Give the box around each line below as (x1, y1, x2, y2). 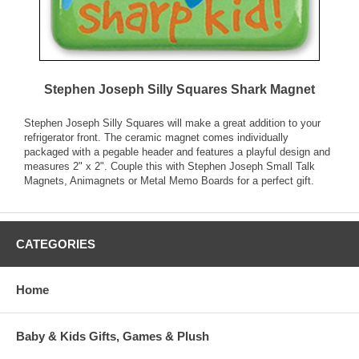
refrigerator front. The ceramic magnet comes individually (24, 131, 288, 144)
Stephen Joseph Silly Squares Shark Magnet (44, 83, 315, 97)
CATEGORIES (16, 237, 95, 252)
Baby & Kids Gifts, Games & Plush (16, 329, 209, 344)
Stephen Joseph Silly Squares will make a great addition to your (24, 117, 321, 130)
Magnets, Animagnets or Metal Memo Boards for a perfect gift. (24, 175, 314, 188)
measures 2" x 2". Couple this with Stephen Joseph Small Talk (24, 160, 315, 173)
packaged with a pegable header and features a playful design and (24, 146, 330, 159)
